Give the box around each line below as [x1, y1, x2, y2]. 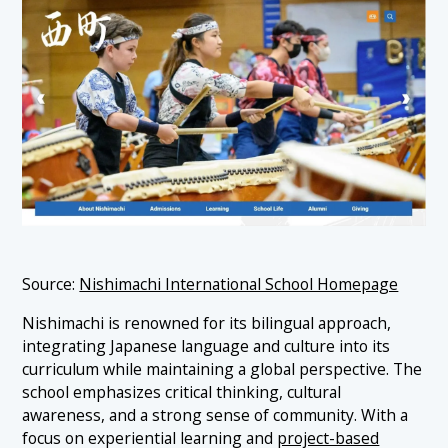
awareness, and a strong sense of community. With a [22, 404, 409, 427]
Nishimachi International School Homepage [79, 273, 399, 296]
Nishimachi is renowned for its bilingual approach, [22, 312, 392, 335]
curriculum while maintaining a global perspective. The [22, 358, 423, 381]
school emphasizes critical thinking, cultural [22, 381, 342, 404]
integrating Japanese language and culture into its [22, 335, 391, 358]
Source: [22, 273, 80, 296]
